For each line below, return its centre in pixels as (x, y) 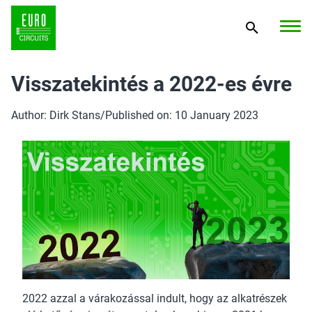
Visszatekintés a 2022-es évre (151, 84)
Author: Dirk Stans (56, 115)
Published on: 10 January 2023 (182, 115)
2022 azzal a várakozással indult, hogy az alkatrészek (155, 299)
